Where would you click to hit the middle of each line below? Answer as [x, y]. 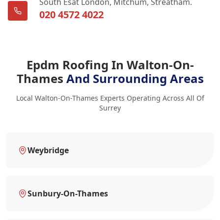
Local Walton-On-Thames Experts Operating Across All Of [110, 98]
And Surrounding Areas [135, 78]
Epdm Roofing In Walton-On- [110, 64]
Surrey [110, 108]
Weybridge [48, 150]
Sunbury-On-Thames [68, 193]
